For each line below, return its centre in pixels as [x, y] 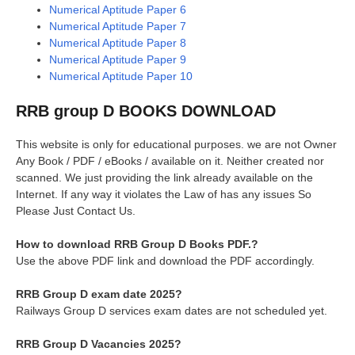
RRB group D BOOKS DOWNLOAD [146, 111]
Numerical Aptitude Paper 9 [118, 59]
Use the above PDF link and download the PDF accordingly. [165, 260]
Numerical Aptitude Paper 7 [118, 26]
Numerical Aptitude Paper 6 [118, 9]
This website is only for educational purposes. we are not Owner [176, 144]
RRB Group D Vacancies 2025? [99, 344]
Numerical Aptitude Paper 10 [121, 76]
